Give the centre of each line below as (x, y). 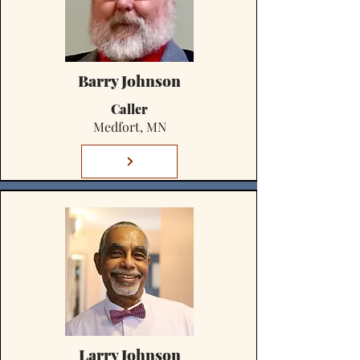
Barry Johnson (129, 80)
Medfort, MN (129, 127)
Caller (129, 109)
